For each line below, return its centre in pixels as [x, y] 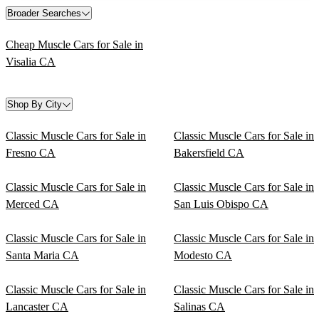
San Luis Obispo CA [221, 204]
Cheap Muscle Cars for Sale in [74, 45]
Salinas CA [199, 307]
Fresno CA [31, 153]
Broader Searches [44, 14]
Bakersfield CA [209, 153]
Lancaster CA [37, 307]
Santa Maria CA [42, 256]
